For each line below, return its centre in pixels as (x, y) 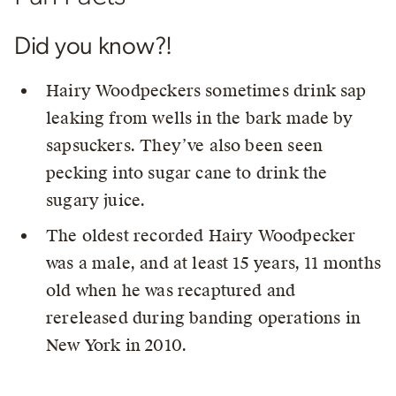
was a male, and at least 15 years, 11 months (213, 263)
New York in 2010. (117, 345)
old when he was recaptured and (171, 290)
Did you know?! (94, 46)
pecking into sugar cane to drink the (187, 172)
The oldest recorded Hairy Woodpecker (201, 235)
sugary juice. (96, 200)
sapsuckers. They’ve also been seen (185, 145)
